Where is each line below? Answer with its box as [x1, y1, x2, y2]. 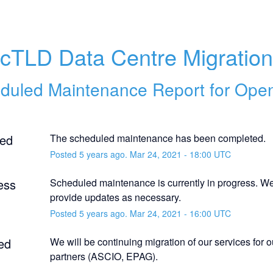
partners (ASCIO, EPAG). [49, 249, 158, 263]
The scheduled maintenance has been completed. [49, 130, 266, 145]
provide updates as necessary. [49, 190, 181, 204]
